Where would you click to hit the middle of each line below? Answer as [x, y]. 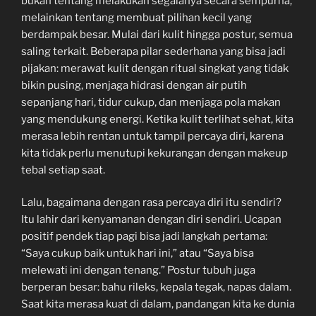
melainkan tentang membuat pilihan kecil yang [136, 17]
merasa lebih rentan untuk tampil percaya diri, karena [152, 136]
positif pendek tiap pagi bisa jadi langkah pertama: [144, 237]
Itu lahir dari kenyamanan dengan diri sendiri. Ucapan [151, 220]
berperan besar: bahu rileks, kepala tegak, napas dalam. [156, 287]
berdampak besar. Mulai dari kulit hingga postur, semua [157, 34]
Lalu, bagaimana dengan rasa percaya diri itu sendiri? [151, 203]
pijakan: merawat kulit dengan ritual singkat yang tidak [155, 68]
